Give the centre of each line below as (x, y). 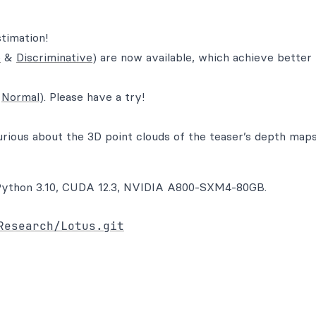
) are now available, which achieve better (202, 57)
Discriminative (54, 57)
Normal (20, 97)
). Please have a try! (92, 97)
